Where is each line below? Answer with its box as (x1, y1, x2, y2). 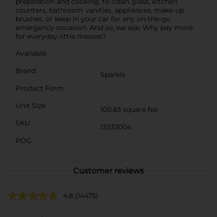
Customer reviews (73, 166, 144, 175)
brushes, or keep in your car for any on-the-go (15, 14, 170, 23)
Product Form (15, 83, 64, 93)
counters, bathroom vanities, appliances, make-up (15, 5, 184, 15)
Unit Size (15, 101, 46, 110)
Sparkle (100, 70, 125, 79)
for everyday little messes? (15, 31, 106, 41)
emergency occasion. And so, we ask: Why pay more (15, 23, 193, 32)
